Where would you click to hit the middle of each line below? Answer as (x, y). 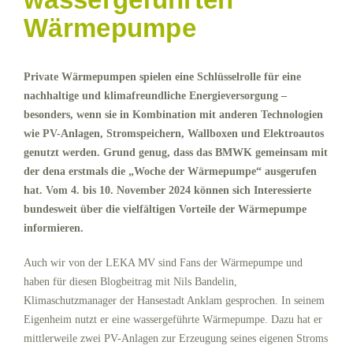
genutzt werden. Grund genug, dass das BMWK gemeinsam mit (176, 152)
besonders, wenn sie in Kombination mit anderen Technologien (173, 114)
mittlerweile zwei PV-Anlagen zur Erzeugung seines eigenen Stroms (176, 338)
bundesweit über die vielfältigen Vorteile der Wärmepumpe (165, 209)
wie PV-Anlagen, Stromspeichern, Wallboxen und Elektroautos (174, 133)
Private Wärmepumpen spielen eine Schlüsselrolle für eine (162, 76)
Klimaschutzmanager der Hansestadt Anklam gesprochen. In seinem (174, 300)
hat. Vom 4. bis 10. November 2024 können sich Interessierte (167, 190)
